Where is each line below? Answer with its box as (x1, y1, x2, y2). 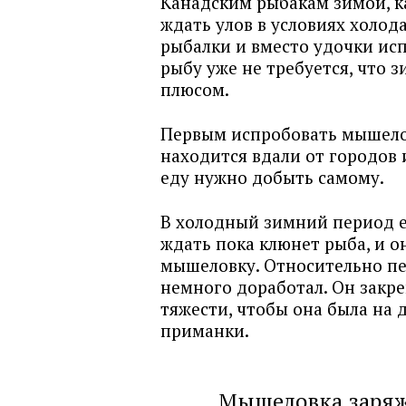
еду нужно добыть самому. (160, 166, 384, 188)
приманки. (160, 319, 249, 342)
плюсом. (160, 78, 229, 101)
